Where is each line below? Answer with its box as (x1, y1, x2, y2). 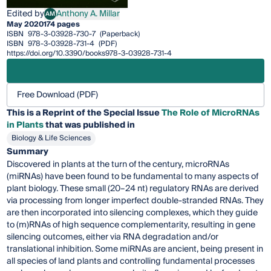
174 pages (44, 18, 80, 31)
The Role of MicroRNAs (162, 106, 260, 121)
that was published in (44, 118, 135, 133)
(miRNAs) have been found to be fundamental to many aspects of (7, 169, 259, 184)
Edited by (7, 7, 45, 22)
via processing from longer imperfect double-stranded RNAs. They (7, 194, 264, 209)
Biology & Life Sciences (11, 132, 91, 145)
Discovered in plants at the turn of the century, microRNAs (7, 157, 230, 172)
